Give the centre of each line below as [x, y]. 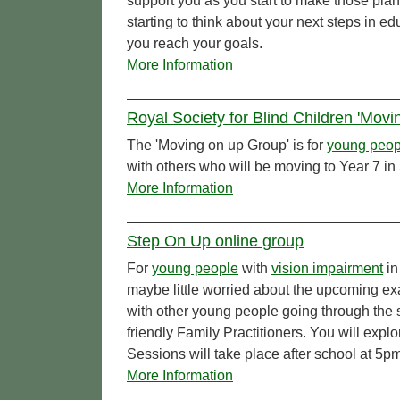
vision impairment [327, 269]
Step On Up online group [215, 242]
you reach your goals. [195, 44]
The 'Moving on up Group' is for [227, 146]
